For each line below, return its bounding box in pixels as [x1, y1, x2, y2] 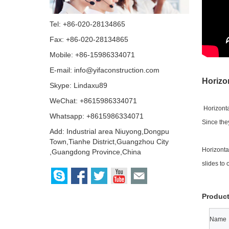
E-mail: [50, 66, 74, 75]
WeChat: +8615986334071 [50, 97, 137, 105]
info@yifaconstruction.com [74, 66, 159, 75]
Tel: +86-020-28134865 [50, 20, 125, 29]
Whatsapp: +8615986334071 [50, 112, 144, 121]
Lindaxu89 [74, 81, 107, 90]
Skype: [50, 81, 74, 90]
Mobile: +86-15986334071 [50, 51, 135, 59]
